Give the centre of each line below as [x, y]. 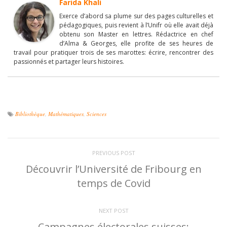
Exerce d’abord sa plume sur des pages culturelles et [136, 16]
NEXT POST [113, 210]
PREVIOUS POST [113, 153]
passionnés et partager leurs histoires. [69, 61]
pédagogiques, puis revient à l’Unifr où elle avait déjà [136, 25]
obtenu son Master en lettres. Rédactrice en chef [136, 34]
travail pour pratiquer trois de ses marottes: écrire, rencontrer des [113, 52]
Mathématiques [66, 113]
